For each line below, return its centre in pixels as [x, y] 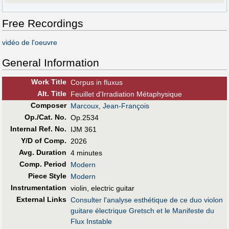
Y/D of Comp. [43, 140]
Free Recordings [43, 23]
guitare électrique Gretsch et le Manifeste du [142, 210]
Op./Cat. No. [45, 117]
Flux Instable [91, 221]
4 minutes [86, 153]
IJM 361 [84, 129]
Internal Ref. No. [38, 129]
